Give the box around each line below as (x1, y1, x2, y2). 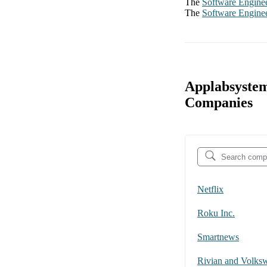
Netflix (197, 184, 223, 195)
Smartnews (197, 232, 239, 243)
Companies (185, 95, 253, 111)
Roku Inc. (197, 208, 235, 219)
